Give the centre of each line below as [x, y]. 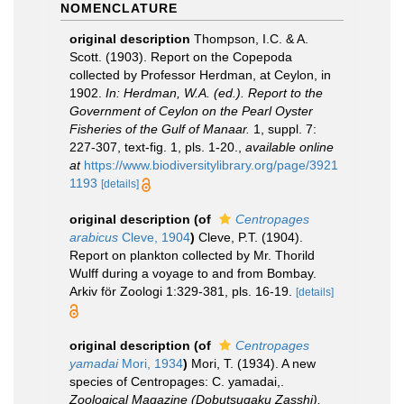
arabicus [94, 237]
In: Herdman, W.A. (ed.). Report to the [214, 93]
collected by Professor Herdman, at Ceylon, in [200, 75]
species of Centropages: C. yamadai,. [177, 381]
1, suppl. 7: [283, 129]
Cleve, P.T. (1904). [251, 237]
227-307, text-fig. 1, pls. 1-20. [154, 147]
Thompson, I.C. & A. [251, 39]
